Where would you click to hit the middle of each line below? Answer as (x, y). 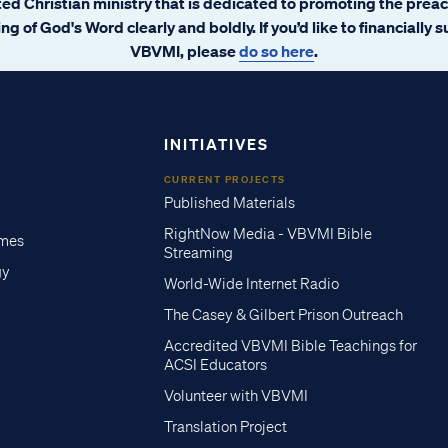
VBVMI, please (184, 50)
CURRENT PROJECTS (224, 179)
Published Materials (229, 202)
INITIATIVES (216, 143)
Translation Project (225, 426)
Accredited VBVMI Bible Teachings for (290, 345)
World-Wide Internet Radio (251, 283)
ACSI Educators (215, 364)
